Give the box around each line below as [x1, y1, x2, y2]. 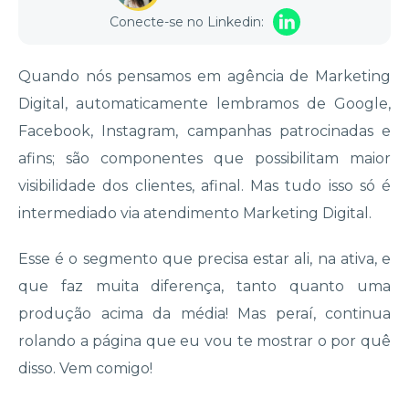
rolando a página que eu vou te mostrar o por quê [18, 332, 391, 351]
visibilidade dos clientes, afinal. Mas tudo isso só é [18, 177, 391, 195]
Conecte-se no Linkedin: [109, 14, 264, 31]
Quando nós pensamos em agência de [18, 68, 315, 86]
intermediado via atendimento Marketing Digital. [18, 204, 375, 223]
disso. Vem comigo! [18, 360, 152, 378]
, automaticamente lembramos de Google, [65, 95, 391, 113]
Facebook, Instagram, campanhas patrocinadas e [18, 122, 391, 141]
